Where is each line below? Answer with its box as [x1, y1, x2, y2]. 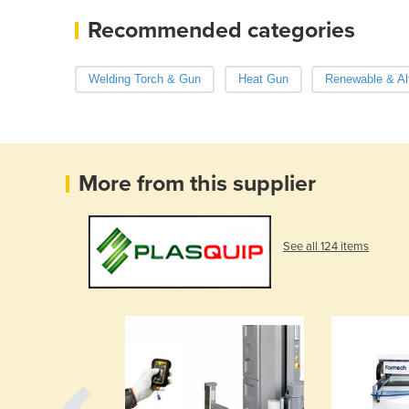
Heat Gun [237, 71, 288, 86]
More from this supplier [79, 169, 316, 197]
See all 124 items [283, 239, 369, 254]
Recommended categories [88, 16, 355, 44]
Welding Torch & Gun [89, 71, 201, 86]
